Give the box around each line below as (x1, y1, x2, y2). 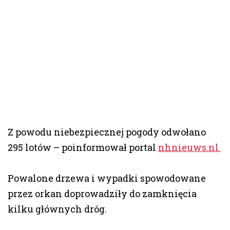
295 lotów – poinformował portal (8, 141, 158, 154)
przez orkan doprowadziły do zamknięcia (8, 187, 197, 200)
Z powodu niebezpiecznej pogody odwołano (8, 125, 206, 138)
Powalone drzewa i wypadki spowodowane (8, 171, 206, 184)
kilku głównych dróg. (8, 202, 107, 215)
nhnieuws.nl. (158, 141, 221, 154)
